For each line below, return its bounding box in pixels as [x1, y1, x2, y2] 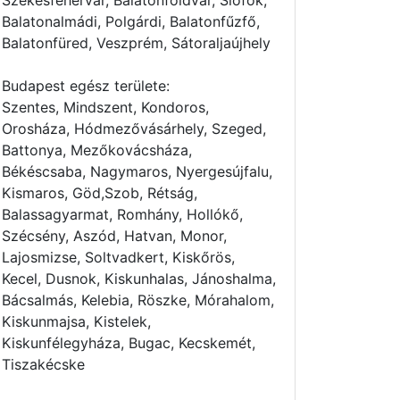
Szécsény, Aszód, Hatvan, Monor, [2, 227, 227, 245]
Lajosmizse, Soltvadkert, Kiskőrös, [2, 248, 235, 266]
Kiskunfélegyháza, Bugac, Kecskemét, [2, 334, 255, 352]
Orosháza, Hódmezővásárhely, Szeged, [2, 120, 266, 137]
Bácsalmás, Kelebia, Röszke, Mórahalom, [2, 291, 274, 309]
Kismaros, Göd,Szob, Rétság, [2, 184, 197, 202]
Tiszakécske [2, 355, 85, 373]
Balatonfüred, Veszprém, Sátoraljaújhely [2, 34, 271, 52]
